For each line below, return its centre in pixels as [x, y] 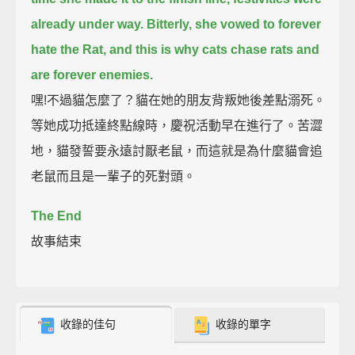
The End [57, 216]
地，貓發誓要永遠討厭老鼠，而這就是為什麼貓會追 [177, 151]
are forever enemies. [92, 74]
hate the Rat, [69, 49]
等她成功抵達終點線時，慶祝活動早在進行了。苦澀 [177, 125]
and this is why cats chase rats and [215, 49]
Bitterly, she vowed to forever [234, 24]
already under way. [88, 24]
